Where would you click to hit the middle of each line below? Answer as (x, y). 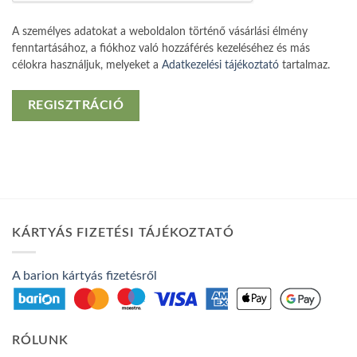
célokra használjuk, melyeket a (87, 65)
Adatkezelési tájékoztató (220, 65)
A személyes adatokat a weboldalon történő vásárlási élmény (160, 31)
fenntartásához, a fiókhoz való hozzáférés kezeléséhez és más (161, 48)
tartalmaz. (304, 65)
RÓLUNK (40, 341)
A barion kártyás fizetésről (84, 276)
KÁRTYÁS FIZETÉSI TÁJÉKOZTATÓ (123, 232)
